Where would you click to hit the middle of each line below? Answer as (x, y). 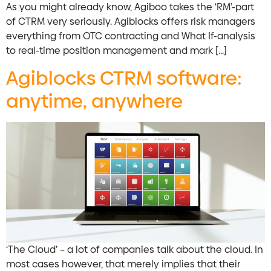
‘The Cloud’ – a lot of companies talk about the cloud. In (135, 250)
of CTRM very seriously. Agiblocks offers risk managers (131, 21)
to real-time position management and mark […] (116, 50)
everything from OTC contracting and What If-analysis (131, 36)
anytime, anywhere (94, 101)
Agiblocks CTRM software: (124, 78)
